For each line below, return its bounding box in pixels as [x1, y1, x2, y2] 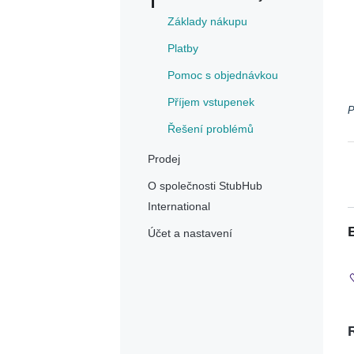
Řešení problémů [168, 122, 254, 136]
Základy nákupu [168, 15, 247, 28]
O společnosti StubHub [148, 179, 262, 193]
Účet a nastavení [148, 227, 232, 240]
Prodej [148, 153, 180, 166]
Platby [168, 42, 198, 55]
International [148, 200, 210, 213]
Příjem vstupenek [168, 96, 254, 109]
